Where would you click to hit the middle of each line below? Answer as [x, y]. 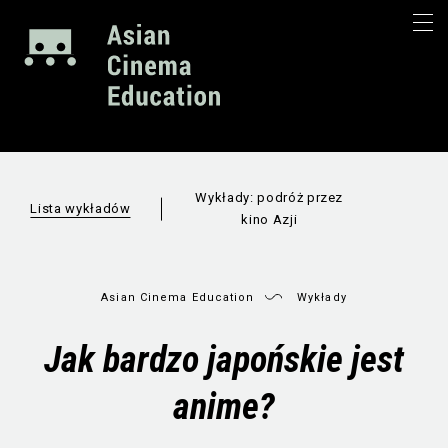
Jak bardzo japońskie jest [224, 359]
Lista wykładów [80, 208]
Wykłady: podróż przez [269, 197]
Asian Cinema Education [178, 297]
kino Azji [269, 219]
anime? [224, 406]
